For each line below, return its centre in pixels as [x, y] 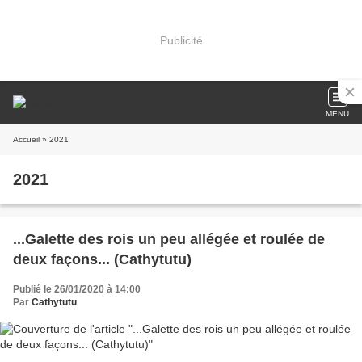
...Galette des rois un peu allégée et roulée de [169, 239]
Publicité [181, 40]
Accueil [26, 139]
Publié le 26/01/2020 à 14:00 [77, 289]
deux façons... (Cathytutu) [102, 259]
